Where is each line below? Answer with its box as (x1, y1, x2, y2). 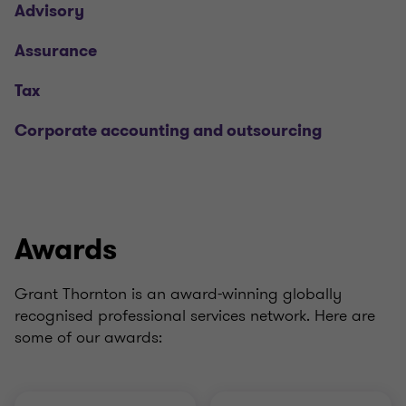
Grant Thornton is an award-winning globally (14, 282, 342, 305)
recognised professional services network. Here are (14, 304, 375, 327)
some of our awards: (14, 325, 162, 349)
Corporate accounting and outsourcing (14, 120, 322, 141)
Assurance (14, 40, 97, 62)
